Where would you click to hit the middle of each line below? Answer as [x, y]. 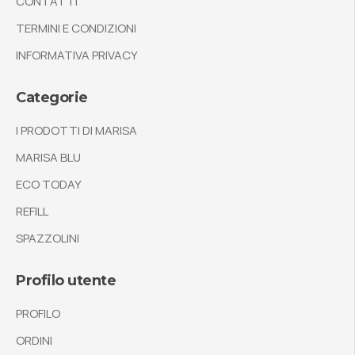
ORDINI [34, 341]
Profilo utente [66, 281]
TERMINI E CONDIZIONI [76, 29]
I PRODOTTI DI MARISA [76, 131]
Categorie [52, 98]
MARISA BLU [48, 158]
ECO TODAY [49, 185]
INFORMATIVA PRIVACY [77, 55]
